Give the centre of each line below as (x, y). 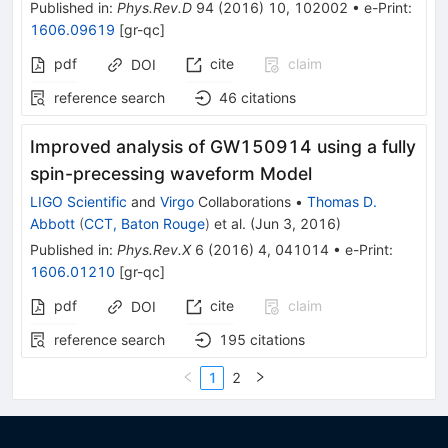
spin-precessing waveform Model (171, 173)
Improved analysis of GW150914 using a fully (223, 146)
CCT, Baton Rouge (144, 223)
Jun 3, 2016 (295, 223)
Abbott (52, 223)
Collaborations (242, 201)
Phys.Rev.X (154, 249)
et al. (228, 223)
